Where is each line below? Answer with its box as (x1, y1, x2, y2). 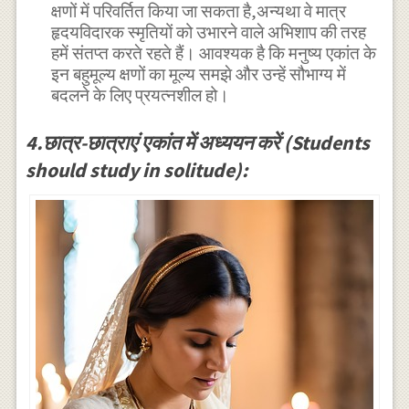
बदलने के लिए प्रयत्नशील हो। (51, 85, 230, 107)
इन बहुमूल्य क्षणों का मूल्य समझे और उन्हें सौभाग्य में (51, 64, 347, 86)
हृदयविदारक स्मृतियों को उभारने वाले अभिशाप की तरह (51, 22, 367, 44)
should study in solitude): (25, 156, 248, 183)
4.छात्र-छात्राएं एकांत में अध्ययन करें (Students (25, 129, 370, 155)
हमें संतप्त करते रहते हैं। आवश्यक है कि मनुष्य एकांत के (51, 43, 377, 65)
